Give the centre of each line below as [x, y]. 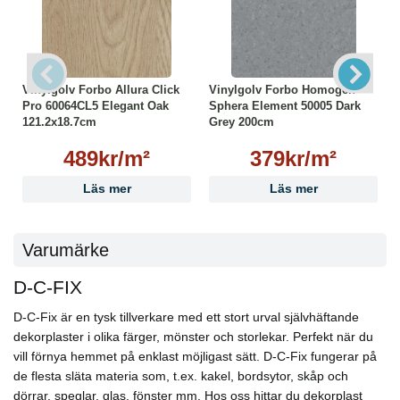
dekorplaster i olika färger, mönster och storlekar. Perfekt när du [193, 336]
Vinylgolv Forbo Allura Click [101, 90]
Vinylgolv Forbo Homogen [282, 90]
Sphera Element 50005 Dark [285, 106]
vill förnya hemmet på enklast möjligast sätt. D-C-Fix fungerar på [195, 356]
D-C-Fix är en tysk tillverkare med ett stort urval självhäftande [186, 317]
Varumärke [66, 250]
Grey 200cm [242, 122]
